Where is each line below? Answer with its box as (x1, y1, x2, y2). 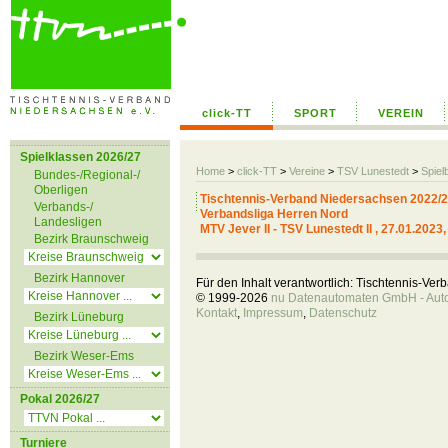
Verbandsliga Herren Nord (200, 207, 348, 221)
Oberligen (34, 183, 88, 197)
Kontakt (196, 306, 237, 320)
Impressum (243, 306, 303, 320)
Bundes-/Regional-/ (34, 168, 140, 182)
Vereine (289, 165, 325, 177)
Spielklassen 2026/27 (20, 150, 141, 164)
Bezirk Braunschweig (34, 232, 149, 246)
